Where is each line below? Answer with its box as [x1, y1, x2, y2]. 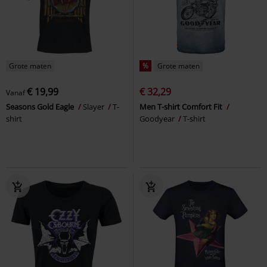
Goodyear [139, 113, 176, 124]
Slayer [83, 101, 106, 112]
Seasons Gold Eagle [6, 101, 76, 112]
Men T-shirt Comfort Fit [139, 101, 224, 112]
